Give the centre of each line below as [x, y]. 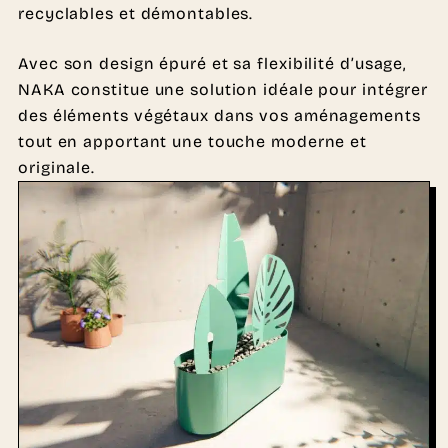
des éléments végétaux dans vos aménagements [219, 116]
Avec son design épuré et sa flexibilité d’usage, [212, 64]
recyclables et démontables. [136, 14]
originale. [57, 168]
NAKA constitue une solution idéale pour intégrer [223, 90]
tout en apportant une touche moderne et [193, 142]
